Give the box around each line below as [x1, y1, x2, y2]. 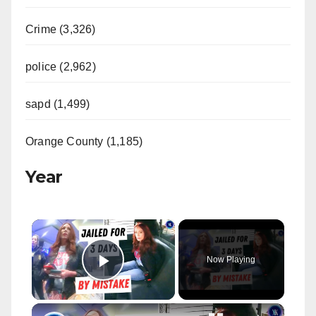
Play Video [103, 268, 209, 292]
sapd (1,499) [25, 97, 90, 110]
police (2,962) [25, 60, 96, 73]
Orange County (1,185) [25, 135, 143, 147]
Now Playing [207, 254, 256, 265]
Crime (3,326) [25, 23, 96, 35]
